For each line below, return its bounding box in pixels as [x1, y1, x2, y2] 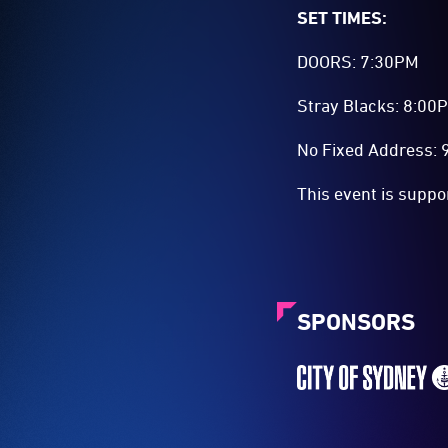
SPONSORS [297, 307, 416, 336]
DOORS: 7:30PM [297, 50, 420, 72]
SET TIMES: [297, 6, 388, 28]
